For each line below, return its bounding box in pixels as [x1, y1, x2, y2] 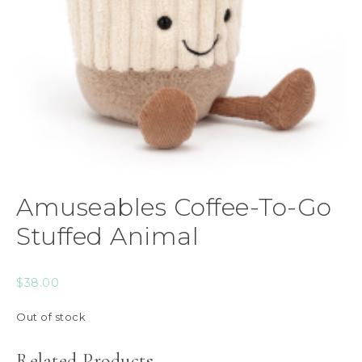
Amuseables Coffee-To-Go [16, 192, 332, 223]
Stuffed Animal [16, 221, 199, 252]
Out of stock [16, 311, 86, 324]
